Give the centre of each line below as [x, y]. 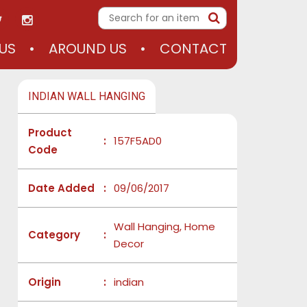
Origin [45, 282]
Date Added [61, 188]
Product [50, 133]
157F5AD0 [138, 141]
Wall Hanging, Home [164, 226]
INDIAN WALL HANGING [87, 96]
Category [54, 235]
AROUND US [88, 49]
